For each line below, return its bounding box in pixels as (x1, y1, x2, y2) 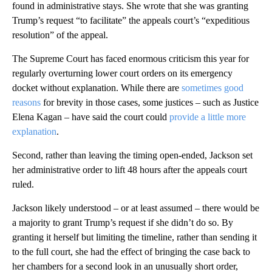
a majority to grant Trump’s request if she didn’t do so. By (12, 217, 233, 228)
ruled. (12, 179, 34, 189)
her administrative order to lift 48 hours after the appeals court (12, 165, 247, 175)
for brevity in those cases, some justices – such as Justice (41, 97, 259, 107)
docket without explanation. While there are (12, 83, 182, 93)
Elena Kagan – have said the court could (12, 112, 169, 122)
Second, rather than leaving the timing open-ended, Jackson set (12, 150, 253, 160)
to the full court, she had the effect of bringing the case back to (12, 246, 250, 257)
